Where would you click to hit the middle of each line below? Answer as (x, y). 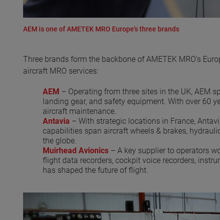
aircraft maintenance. (80, 111)
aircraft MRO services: (61, 71)
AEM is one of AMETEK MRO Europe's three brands (101, 29)
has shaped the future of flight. (96, 170)
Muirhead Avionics (76, 150)
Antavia (56, 121)
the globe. (60, 140)
